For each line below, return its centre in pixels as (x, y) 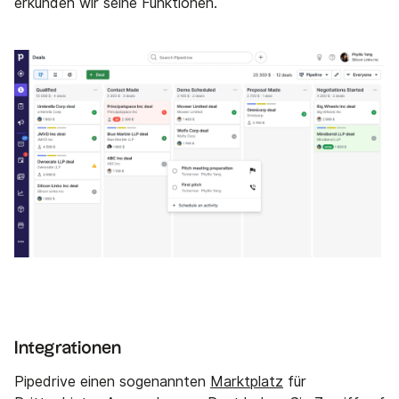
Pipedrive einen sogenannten (112, 381)
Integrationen (68, 348)
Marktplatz (247, 381)
